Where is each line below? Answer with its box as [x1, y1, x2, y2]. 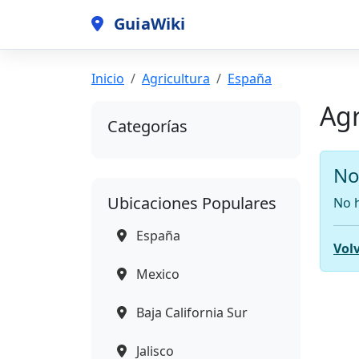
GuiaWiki [110, 13, 186, 35]
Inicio [91, 69, 124, 87]
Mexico [133, 264, 179, 283]
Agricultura [142, 69, 210, 87]
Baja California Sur [133, 303, 248, 321]
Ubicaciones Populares [107, 192, 276, 214]
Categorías [107, 115, 188, 137]
